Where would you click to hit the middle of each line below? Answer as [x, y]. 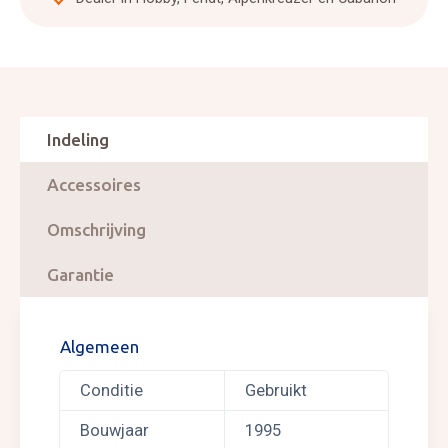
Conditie [111, 390]
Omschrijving [96, 229]
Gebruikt [276, 390]
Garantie [80, 274]
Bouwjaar [114, 430]
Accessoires [94, 184]
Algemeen [99, 346]
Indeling [78, 139]
